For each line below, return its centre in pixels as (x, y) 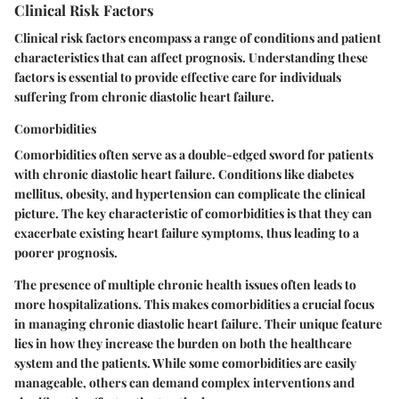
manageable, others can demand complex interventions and (184, 382)
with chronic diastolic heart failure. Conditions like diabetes (184, 174)
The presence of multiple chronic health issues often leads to (185, 284)
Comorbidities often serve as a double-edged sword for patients (194, 154)
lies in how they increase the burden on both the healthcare (183, 343)
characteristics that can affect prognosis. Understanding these (191, 57)
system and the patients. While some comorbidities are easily (185, 362)
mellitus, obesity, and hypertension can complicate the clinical (190, 193)
